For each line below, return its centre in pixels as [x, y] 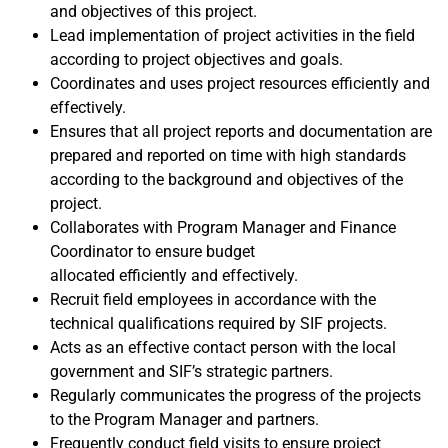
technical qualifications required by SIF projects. [218, 323]
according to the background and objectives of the [226, 179]
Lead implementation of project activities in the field [232, 35]
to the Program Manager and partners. [184, 419]
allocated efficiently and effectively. [174, 275]
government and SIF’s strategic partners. [191, 371]
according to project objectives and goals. [196, 59]
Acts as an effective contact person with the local [223, 347]
